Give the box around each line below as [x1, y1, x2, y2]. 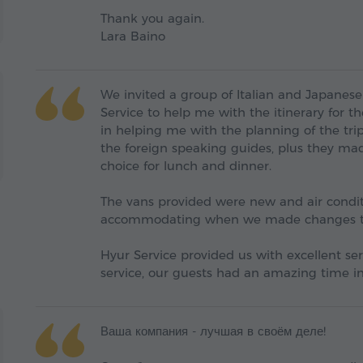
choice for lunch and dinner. [100, 158, 271, 174]
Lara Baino [100, 28, 165, 45]
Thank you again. [100, 11, 204, 27]
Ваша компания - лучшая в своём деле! [100, 323, 326, 340]
